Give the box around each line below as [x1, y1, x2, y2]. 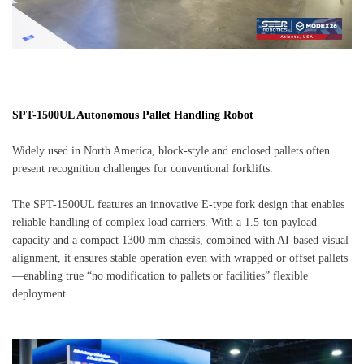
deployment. [12, 287, 69, 300]
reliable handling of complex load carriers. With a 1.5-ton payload [12, 215, 317, 228]
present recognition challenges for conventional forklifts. [12, 162, 273, 175]
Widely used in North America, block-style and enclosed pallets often [12, 144, 330, 157]
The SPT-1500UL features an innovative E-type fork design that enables [12, 197, 344, 210]
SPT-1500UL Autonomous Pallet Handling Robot [12, 108, 253, 121]
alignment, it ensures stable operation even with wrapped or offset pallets [12, 251, 348, 264]
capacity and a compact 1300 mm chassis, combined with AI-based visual [12, 233, 349, 246]
